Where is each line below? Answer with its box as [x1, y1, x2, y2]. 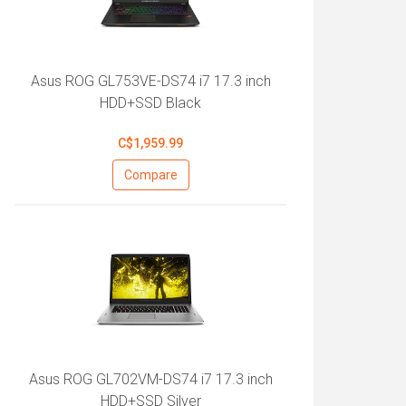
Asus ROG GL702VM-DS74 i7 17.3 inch [28, 371, 273, 388]
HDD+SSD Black [100, 94, 201, 111]
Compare [123, 168, 178, 182]
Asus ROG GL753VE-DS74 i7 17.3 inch [30, 72, 271, 90]
